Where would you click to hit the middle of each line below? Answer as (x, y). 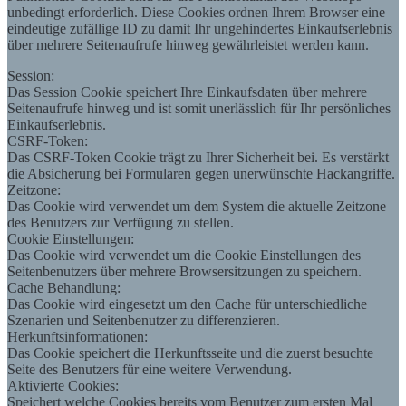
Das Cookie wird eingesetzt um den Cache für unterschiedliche (187, 304)
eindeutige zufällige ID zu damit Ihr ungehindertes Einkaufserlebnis (200, 28)
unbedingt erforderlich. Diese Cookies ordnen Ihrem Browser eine (196, 12)
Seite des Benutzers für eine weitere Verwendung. (150, 369)
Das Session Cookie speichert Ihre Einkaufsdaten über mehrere (187, 92)
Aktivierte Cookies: (63, 385)
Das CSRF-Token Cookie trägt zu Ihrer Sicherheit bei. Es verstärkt (198, 157)
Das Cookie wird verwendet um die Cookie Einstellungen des (184, 255)
